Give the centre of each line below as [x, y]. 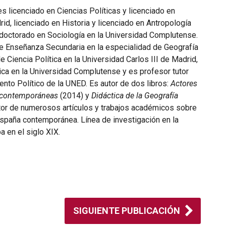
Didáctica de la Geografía [135, 96]
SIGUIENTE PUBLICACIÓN [126, 211]
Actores [184, 83]
